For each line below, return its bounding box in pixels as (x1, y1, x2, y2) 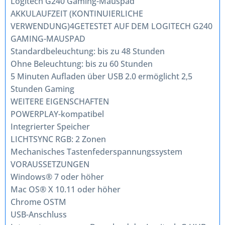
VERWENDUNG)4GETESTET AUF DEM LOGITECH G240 (11, 21, 212, 32)
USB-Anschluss (11, 209, 67, 220)
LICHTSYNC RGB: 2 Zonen (11, 134, 106, 145)
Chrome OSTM (11, 196, 66, 207)
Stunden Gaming (11, 83, 74, 94)
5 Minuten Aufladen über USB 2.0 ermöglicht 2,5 (11, 71, 192, 82)
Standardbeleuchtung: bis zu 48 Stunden (11, 46, 165, 57)
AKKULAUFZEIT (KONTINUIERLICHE (11, 8, 143, 19)
